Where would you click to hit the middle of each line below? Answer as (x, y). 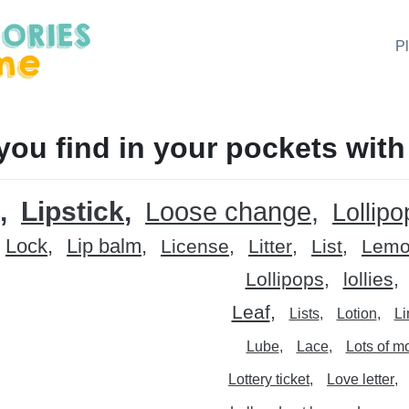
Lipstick (73, 212)
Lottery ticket (269, 380)
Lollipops (284, 279)
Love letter (361, 380)
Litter (270, 246)
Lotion (357, 314)
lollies (368, 279)
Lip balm (104, 246)
